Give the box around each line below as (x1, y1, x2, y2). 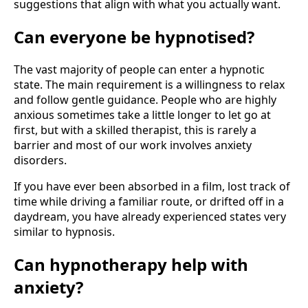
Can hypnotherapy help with (14, 252, 248, 276)
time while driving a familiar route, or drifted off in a (14, 193, 284, 209)
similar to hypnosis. (14, 223, 115, 239)
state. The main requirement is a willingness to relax (14, 76, 285, 92)
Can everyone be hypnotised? (14, 25, 254, 48)
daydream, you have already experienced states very (14, 208, 286, 224)
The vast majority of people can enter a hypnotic (14, 61, 265, 77)
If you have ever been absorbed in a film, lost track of (14, 178, 290, 194)
